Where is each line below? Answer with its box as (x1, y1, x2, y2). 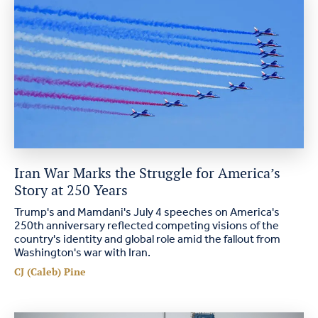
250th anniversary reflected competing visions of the (14, 215, 279, 237)
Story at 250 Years (14, 181, 128, 199)
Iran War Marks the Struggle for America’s (14, 164, 280, 182)
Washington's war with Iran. (14, 242, 150, 264)
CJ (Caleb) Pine (14, 265, 86, 278)
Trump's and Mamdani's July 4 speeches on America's (14, 202, 280, 224)
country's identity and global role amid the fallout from (14, 229, 280, 251)
